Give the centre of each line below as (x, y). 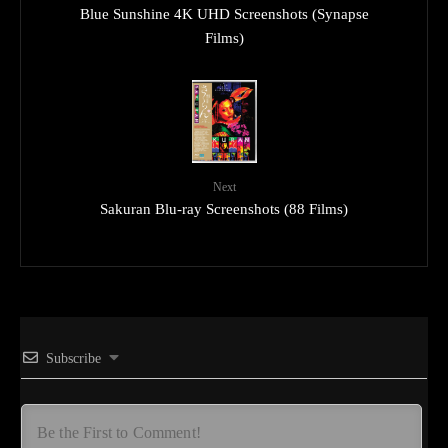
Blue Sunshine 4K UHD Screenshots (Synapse (224, 13)
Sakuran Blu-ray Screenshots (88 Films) (224, 209)
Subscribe (73, 359)
